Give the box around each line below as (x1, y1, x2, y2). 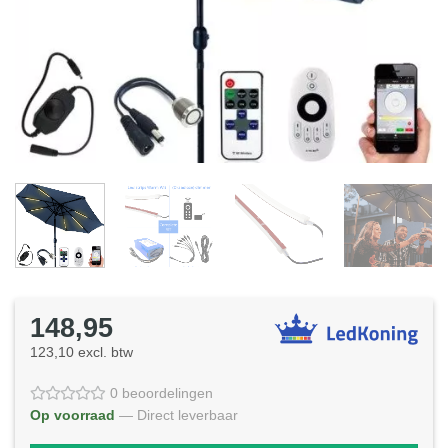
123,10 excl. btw (30, 343, 133, 360)
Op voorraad (30, 407, 115, 424)
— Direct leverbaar (119, 407, 238, 424)
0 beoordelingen (110, 385, 213, 402)
